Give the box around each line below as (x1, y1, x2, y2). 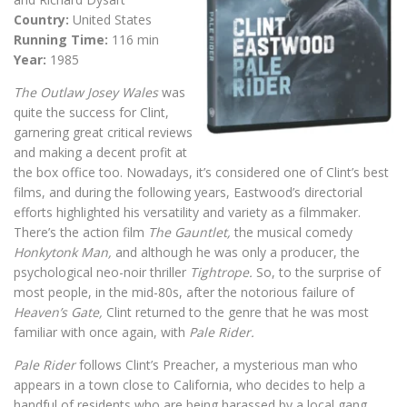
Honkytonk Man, (14, 243, 115, 261)
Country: (14, 10, 69, 28)
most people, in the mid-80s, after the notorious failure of (14, 283, 354, 301)
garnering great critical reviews (14, 123, 193, 141)
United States (69, 10, 152, 28)
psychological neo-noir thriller (14, 263, 190, 281)
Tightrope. (190, 263, 256, 281)
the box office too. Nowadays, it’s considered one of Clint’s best (14, 163, 389, 181)
